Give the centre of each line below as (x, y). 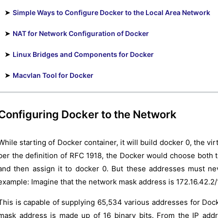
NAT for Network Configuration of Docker (81, 33)
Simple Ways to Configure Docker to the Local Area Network (111, 12)
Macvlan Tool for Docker (53, 75)
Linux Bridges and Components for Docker (83, 54)
